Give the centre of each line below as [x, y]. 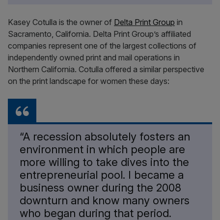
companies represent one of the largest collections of [102, 46]
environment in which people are [102, 149]
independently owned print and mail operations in [94, 57]
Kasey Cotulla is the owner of [61, 22]
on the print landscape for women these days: [89, 81]
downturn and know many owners [105, 200]
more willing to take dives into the [104, 162]
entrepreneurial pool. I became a [102, 175]
